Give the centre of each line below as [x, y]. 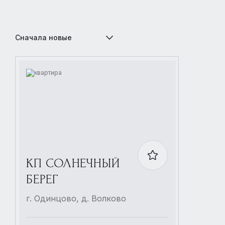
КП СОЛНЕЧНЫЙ [73, 163]
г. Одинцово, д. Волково [76, 198]
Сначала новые [43, 37]
